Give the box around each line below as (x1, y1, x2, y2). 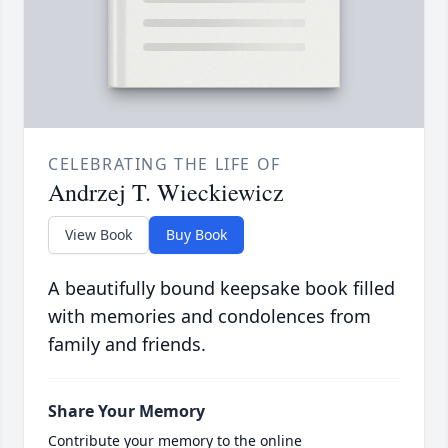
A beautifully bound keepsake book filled (48, 276, 395, 301)
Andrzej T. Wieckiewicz (48, 176, 284, 209)
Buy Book (166, 225, 227, 245)
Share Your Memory (48, 400, 205, 423)
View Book (65, 225, 132, 245)
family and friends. (48, 332, 206, 357)
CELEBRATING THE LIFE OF (48, 153, 281, 176)
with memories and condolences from (48, 304, 371, 329)
